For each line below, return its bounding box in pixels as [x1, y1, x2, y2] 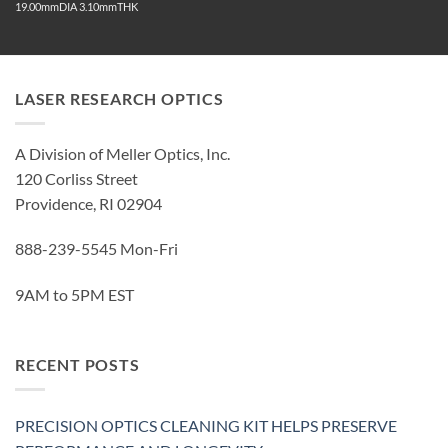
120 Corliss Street [15, 168, 138, 188]
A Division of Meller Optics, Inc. [15, 143, 230, 163]
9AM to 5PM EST [15, 285, 134, 305]
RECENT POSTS [15, 355, 140, 375]
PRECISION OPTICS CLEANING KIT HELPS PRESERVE [15, 415, 397, 435]
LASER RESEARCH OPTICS [15, 89, 224, 109]
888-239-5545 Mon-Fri [15, 239, 178, 259]
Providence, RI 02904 [15, 193, 162, 213]
